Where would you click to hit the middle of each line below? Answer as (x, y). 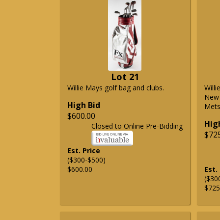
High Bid (84, 105)
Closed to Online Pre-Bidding (137, 126)
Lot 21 (125, 77)
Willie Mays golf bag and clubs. (116, 88)
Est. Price (84, 151)
